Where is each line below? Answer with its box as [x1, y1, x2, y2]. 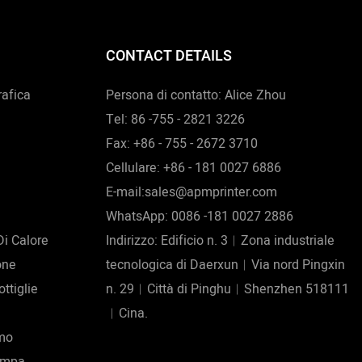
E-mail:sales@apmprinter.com [106, 183, 278, 203]
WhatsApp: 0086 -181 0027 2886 [106, 207, 294, 227]
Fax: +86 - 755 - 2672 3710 [106, 134, 259, 154]
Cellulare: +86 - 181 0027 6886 [106, 158, 282, 179]
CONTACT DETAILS [106, 45, 233, 68]
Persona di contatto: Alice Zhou [106, 86, 287, 106]
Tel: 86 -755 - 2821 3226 [106, 110, 246, 130]
